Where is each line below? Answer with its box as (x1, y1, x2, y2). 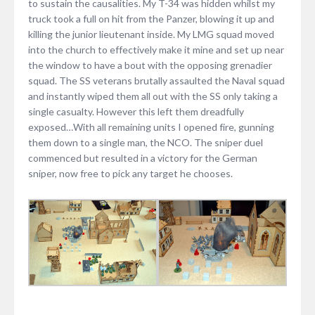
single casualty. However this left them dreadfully (28, 105, 244, 117)
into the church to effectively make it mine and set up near (28, 43, 284, 56)
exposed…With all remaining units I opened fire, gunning (28, 120, 274, 133)
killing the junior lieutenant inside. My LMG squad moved (28, 27, 274, 40)
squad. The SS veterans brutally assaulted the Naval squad (28, 74, 285, 86)
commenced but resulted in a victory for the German (28, 151, 257, 164)
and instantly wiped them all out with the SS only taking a (28, 89, 278, 102)
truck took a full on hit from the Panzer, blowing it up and (28, 12, 274, 25)
